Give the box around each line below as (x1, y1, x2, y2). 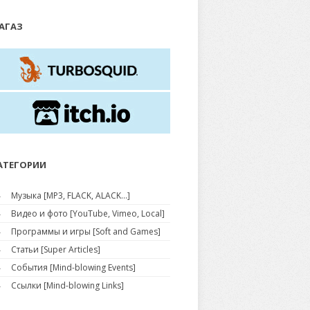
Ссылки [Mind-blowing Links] (11, 280, 124, 291)
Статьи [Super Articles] (11, 244, 100, 255)
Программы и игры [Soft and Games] (11, 226, 161, 237)
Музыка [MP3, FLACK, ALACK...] (11, 190, 130, 201)
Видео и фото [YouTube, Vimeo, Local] (11, 208, 165, 219)
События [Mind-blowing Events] (11, 262, 136, 273)
